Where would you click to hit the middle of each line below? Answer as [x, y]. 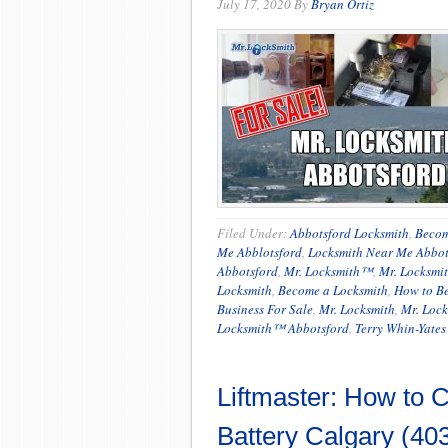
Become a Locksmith [333, 290]
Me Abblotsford [259, 252]
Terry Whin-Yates [400, 328]
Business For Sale [265, 309]
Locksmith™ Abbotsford [283, 328]
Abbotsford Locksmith [349, 233]
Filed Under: [253, 233]
